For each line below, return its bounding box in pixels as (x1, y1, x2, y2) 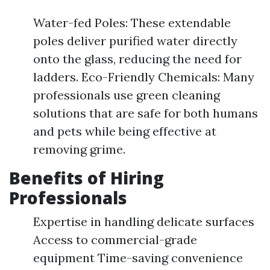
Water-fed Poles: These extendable (33, 15, 231, 30)
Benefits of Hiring (9, 166, 164, 189)
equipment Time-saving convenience (33, 250, 243, 265)
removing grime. (33, 142, 125, 157)
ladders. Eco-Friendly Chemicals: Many (33, 69, 254, 84)
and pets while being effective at (33, 124, 216, 139)
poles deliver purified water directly (33, 33, 237, 48)
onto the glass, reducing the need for (33, 51, 242, 66)
